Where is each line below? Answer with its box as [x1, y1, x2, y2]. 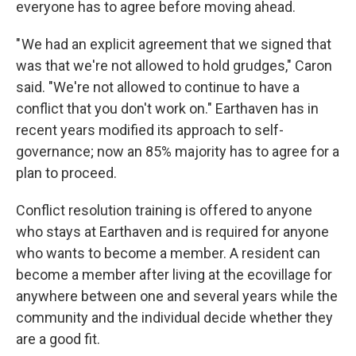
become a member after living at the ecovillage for [16, 266, 332, 283]
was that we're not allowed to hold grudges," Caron [16, 57, 332, 74]
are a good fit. [16, 331, 100, 347]
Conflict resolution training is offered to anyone [16, 202, 312, 219]
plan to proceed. [16, 164, 117, 181]
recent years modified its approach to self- [16, 122, 284, 138]
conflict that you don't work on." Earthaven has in [16, 100, 319, 117]
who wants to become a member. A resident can [16, 245, 320, 261]
